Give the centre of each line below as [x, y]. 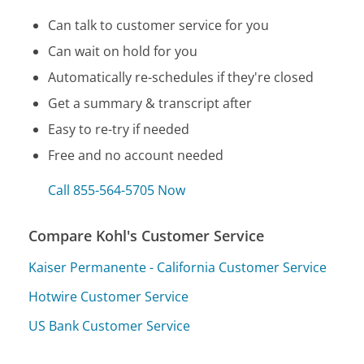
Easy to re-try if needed [119, 130]
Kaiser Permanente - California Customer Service [178, 268]
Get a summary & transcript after [150, 104]
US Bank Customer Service [110, 326]
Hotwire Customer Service [109, 297]
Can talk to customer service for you [159, 26]
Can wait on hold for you [123, 52]
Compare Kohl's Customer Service [147, 236]
